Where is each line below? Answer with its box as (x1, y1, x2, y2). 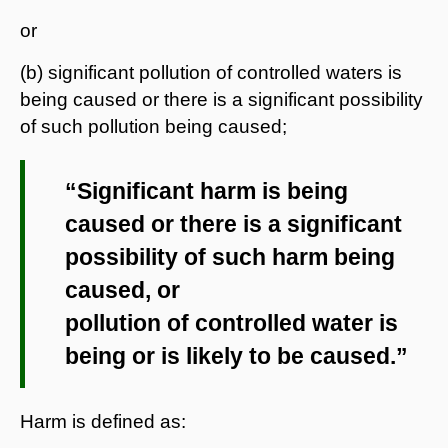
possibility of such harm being (65, 243, 395, 270)
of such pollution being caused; (20, 115, 292, 137)
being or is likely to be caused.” (65, 342, 408, 369)
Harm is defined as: (20, 410, 186, 432)
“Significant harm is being (65, 177, 348, 204)
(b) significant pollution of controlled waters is (20, 61, 402, 83)
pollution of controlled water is (65, 309, 398, 336)
